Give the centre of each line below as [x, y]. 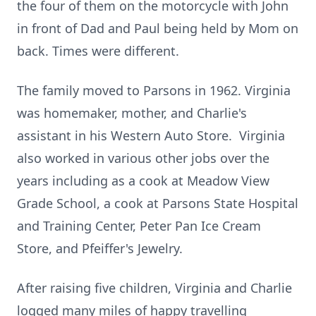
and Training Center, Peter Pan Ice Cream [139, 226]
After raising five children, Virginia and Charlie [154, 288]
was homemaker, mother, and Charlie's [132, 113]
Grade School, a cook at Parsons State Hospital [158, 203]
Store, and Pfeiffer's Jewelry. [100, 248]
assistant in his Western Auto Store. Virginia [151, 135]
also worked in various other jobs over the [143, 158]
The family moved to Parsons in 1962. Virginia [154, 90]
